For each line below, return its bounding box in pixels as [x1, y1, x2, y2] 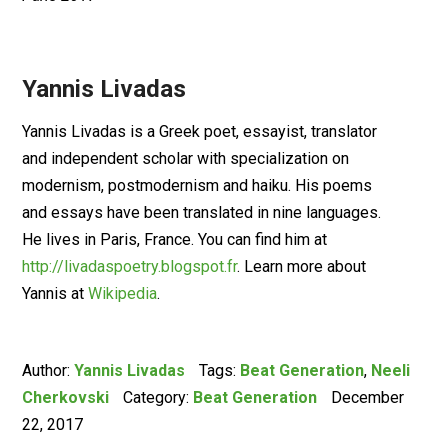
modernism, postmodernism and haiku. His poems [22, 176, 373, 195]
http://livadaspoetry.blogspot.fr [22, 257, 238, 276]
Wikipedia [88, 284, 158, 303]
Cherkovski [22, 388, 110, 407]
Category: [123, 388, 194, 407]
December [331, 388, 405, 407]
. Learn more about [237, 257, 367, 276]
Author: [22, 361, 75, 380]
